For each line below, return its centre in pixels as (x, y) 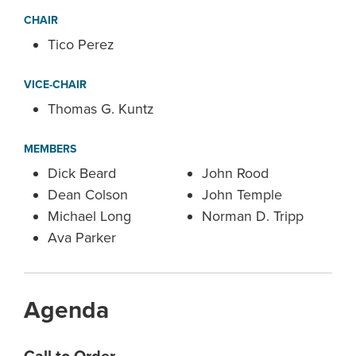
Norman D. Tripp (253, 216)
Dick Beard (82, 173)
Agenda (66, 310)
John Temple (242, 195)
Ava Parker (82, 238)
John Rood (235, 173)
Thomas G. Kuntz (101, 109)
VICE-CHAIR (55, 85)
